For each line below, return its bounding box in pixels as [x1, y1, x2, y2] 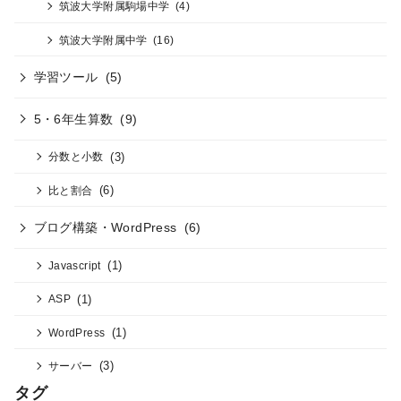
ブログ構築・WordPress [33, 220, 177, 235]
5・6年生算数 [33, 111, 114, 126]
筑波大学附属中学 [58, 33, 148, 46]
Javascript [47, 259, 101, 271]
